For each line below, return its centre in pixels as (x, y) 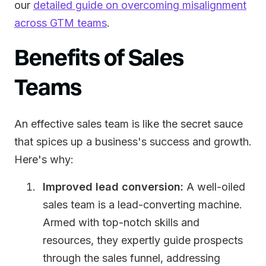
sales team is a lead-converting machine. (142, 205)
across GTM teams (61, 23)
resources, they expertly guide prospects (143, 240)
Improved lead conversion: (113, 187)
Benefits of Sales (99, 56)
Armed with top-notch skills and (121, 222)
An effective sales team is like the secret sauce (129, 124)
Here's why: (44, 159)
